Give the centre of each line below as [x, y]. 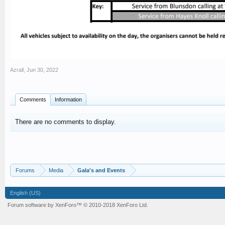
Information [68, 100]
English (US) [25, 193]
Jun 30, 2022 [42, 70]
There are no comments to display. [66, 122]
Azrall [17, 70]
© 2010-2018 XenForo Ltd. [116, 205]
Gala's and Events [101, 171]
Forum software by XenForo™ [45, 205]
